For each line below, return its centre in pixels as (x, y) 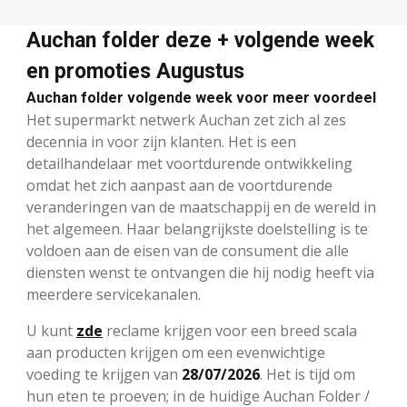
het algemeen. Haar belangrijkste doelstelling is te (197, 228)
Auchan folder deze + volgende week (200, 40)
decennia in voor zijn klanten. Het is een (161, 141)
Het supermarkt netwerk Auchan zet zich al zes (186, 119)
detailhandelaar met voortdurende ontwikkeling (189, 163)
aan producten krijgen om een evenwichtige (176, 352)
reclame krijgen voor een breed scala (230, 330)
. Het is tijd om (308, 374)
